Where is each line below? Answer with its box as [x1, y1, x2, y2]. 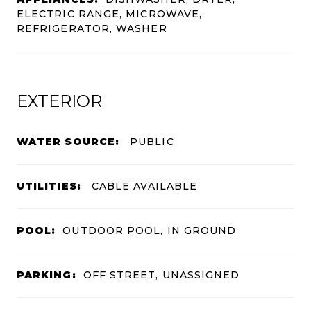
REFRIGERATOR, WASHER [17, 22, 167, 35]
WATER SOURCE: [17, 135, 120, 148]
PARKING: [17, 268, 76, 281]
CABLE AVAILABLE [87, 179, 198, 192]
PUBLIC [126, 135, 174, 148]
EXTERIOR [17, 90, 102, 111]
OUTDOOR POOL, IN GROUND [62, 224, 237, 237]
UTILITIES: [17, 179, 81, 192]
